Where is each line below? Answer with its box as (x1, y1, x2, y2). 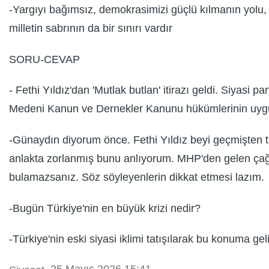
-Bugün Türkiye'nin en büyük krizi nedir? (9, 202, 201, 215)
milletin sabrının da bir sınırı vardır (9, 22, 172, 35)
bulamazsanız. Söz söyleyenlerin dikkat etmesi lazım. (9, 171, 264, 184)
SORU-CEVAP (9, 53, 80, 66)
